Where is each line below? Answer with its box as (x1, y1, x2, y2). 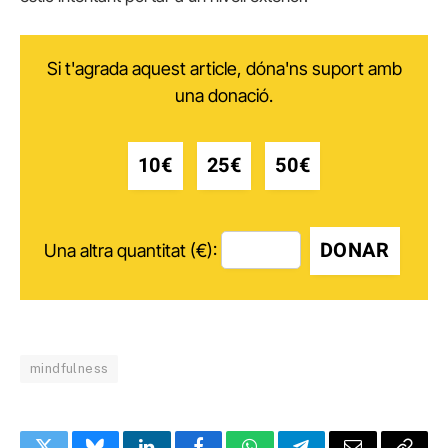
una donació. (175, 85, 273, 107)
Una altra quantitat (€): (43, 239, 217, 261)
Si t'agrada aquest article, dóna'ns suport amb (46, 58, 402, 80)
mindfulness (30, 360, 109, 376)
